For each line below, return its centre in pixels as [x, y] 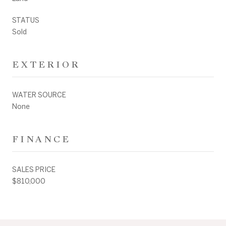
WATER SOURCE [39, 95]
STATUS [26, 20]
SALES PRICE [34, 169]
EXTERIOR [46, 64]
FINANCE [41, 139]
